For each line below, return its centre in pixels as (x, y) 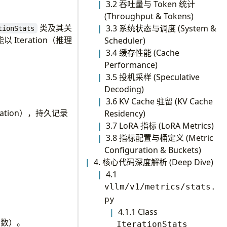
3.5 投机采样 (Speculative (153, 77)
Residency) (125, 113)
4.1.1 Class (138, 212)
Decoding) (124, 89)
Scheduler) (125, 40)
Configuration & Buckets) (153, 150)
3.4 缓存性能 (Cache (143, 52)
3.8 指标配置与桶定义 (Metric (160, 138)
